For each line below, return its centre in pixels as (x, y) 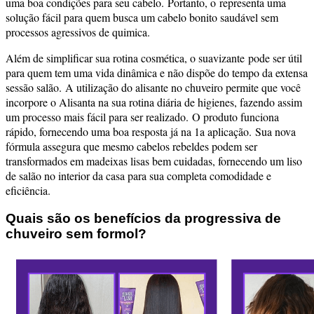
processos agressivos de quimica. (78, 32)
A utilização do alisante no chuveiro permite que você (183, 88)
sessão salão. (35, 88)
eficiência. (28, 191)
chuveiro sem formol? (76, 233)
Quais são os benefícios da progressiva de (143, 218)
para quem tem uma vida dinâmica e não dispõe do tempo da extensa (157, 73)
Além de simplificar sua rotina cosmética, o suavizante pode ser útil (154, 58)
